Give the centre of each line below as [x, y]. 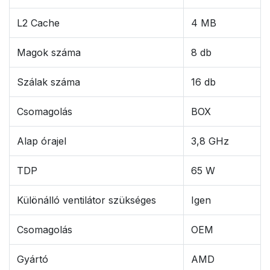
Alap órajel [42, 141]
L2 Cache [38, 23]
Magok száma [49, 53]
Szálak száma [49, 82]
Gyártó [33, 259]
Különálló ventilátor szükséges [86, 200]
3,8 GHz [210, 141]
